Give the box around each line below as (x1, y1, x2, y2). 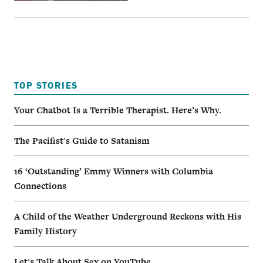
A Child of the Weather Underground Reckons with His (14, 210, 241, 223)
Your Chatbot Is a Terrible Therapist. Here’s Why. (14, 104, 221, 117)
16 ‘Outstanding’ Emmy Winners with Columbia (14, 165, 213, 178)
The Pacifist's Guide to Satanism (14, 134, 150, 147)
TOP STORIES (14, 79, 78, 91)
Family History (14, 225, 77, 238)
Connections (14, 180, 66, 193)
